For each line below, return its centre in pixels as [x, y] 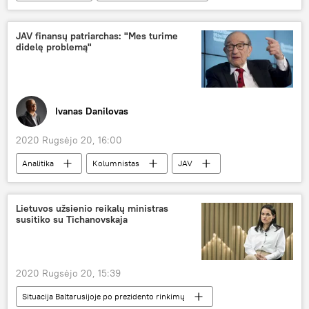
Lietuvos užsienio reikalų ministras [92, 209]
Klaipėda [103, 11]
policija [35, 11]
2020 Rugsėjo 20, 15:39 [68, 273]
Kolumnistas [116, 163]
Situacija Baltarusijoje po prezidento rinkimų [103, 296]
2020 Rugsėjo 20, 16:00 [69, 140]
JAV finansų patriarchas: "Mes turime [97, 36]
